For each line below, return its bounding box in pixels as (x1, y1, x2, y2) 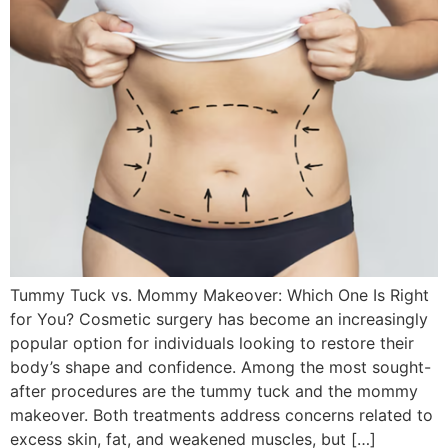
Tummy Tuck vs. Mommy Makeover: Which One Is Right (10, 284, 429, 305)
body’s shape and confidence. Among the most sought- (10, 356, 431, 377)
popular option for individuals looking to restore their (10, 332, 414, 353)
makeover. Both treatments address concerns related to (10, 404, 433, 425)
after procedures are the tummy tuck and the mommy (10, 380, 418, 401)
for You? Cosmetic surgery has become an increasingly (10, 308, 428, 329)
